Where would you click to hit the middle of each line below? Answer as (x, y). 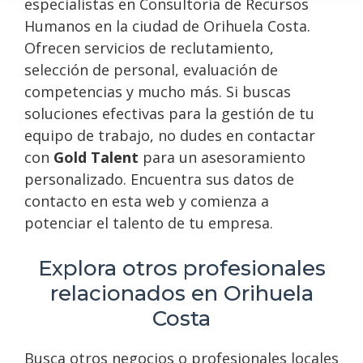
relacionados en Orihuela (181, 293)
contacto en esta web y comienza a (147, 201)
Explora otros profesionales (181, 268)
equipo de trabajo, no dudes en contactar (170, 135)
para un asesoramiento (222, 157)
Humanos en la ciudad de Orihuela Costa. (167, 26)
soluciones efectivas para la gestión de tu (169, 113)
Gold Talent (96, 157)
